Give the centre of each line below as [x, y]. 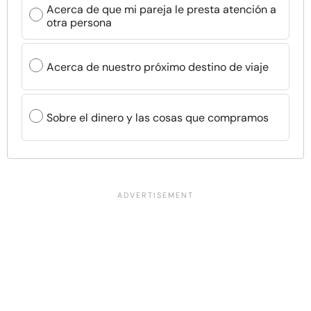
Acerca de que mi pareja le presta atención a [161, 9]
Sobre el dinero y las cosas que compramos [158, 117]
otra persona [79, 23]
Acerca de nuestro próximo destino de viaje [158, 67]
